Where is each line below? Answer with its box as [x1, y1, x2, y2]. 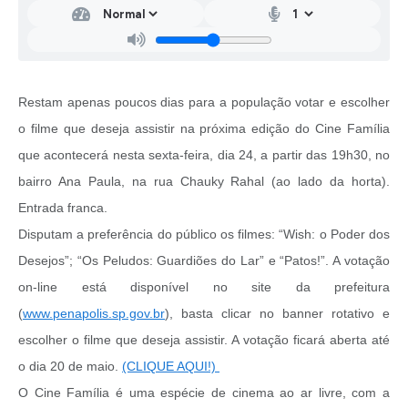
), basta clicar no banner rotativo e [165, 306, 390, 321]
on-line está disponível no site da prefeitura [18, 280, 390, 295]
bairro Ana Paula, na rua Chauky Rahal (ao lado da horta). [18, 174, 390, 189]
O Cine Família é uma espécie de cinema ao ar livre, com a [18, 385, 390, 401]
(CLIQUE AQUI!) [122, 359, 219, 374]
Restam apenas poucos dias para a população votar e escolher [18, 95, 390, 110]
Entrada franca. [18, 200, 107, 216]
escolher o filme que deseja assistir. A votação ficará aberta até [18, 332, 390, 348]
